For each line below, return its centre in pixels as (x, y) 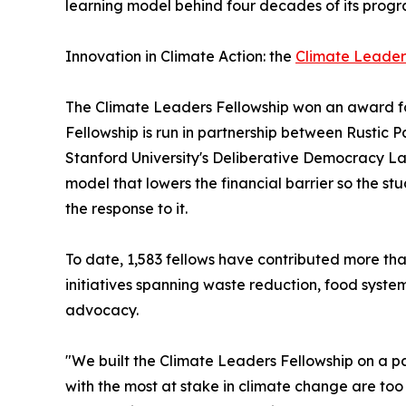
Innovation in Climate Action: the (180, 57)
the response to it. (126, 209)
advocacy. (102, 310)
